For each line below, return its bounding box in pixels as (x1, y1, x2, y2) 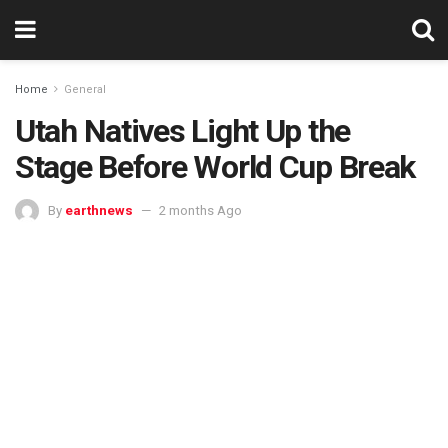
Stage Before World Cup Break (15, 148, 416, 186)
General (64, 83, 106, 96)
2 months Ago (159, 202, 242, 218)
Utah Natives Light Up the (15, 112, 350, 150)
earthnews (65, 202, 133, 218)
